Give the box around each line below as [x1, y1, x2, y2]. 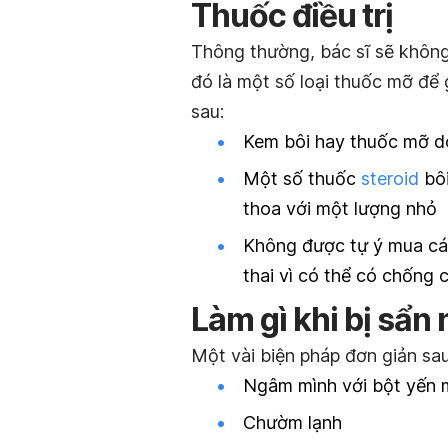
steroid [361, 168, 419, 190]
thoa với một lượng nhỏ [243, 198, 437, 220]
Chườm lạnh [243, 411, 342, 433]
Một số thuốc [243, 168, 361, 190]
